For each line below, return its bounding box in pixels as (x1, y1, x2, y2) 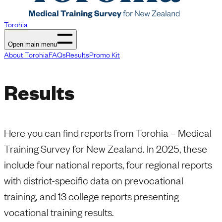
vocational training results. (4, 205, 114, 219)
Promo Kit (89, 50, 120, 59)
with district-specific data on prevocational (4, 173, 183, 187)
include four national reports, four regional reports (4, 158, 212, 171)
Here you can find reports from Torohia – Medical (4, 126, 212, 139)
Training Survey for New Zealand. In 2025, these (4, 142, 207, 155)
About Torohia (4, 50, 49, 59)
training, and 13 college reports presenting (4, 189, 179, 203)
